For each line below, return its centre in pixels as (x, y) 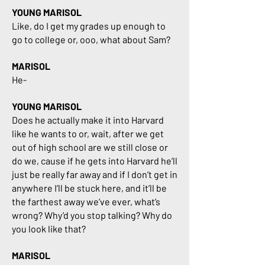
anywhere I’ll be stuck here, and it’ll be (89, 188)
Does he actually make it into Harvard (88, 120)
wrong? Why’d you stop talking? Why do (92, 215)
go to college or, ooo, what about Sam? (92, 39)
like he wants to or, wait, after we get (88, 133)
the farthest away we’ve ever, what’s (86, 201)
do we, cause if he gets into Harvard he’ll (95, 161)
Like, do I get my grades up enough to (89, 26)
